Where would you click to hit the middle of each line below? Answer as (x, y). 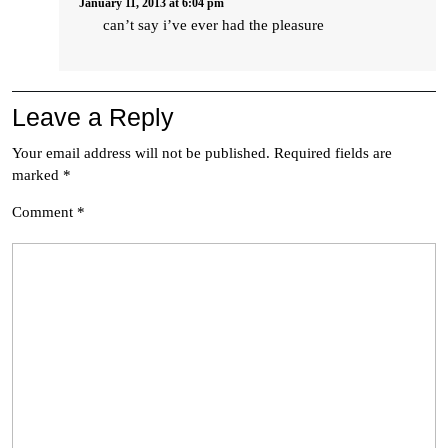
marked (37, 175)
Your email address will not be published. (141, 153)
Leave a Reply (93, 117)
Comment (44, 212)
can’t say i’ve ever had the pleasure (213, 25)
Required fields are (333, 153)
